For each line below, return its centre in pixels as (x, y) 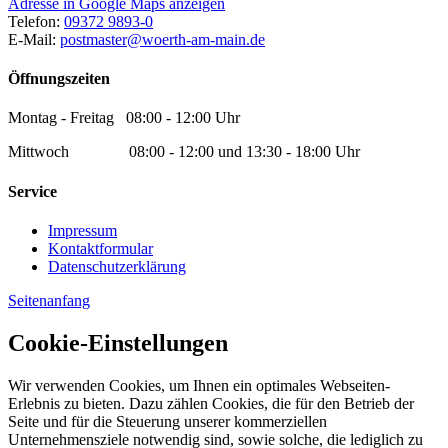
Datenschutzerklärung (117, 266)
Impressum (82, 230)
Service (32, 191)
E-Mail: (34, 39)
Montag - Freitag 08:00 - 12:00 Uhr (124, 118)
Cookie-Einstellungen (118, 342)
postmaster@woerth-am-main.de (162, 39)
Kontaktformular (100, 248)
